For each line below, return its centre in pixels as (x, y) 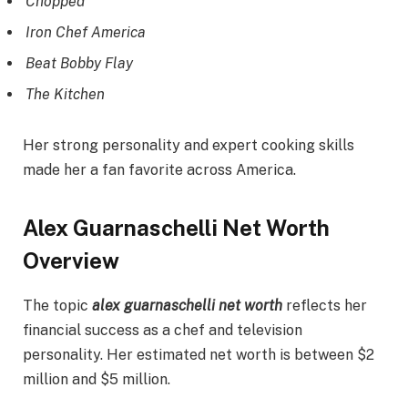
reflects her (325, 306)
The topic (57, 306)
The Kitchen (65, 94)
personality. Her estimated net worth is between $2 (199, 355)
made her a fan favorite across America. (159, 169)
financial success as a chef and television (163, 330)
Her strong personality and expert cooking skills (189, 145)
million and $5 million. (97, 379)
